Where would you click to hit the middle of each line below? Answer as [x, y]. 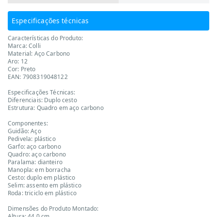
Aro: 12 [18, 61]
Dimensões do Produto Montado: [53, 208]
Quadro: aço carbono [37, 154]
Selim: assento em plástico [45, 185]
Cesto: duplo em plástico [42, 177]
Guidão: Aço [24, 131]
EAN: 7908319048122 [38, 77]
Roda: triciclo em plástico [42, 193]
